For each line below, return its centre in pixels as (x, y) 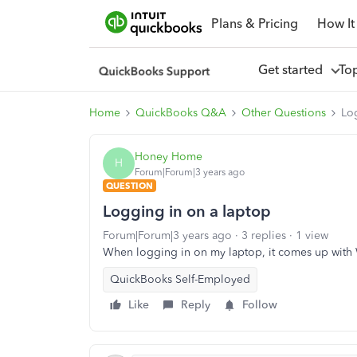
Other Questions (284, 113)
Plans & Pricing (254, 23)
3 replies (264, 235)
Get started (293, 69)
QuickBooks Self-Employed (180, 279)
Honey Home (169, 156)
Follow (260, 305)
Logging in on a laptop (187, 211)
